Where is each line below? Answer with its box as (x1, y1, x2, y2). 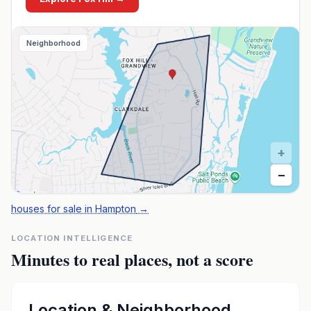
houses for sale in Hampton (11, 203, 136, 215)
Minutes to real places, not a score (11, 247, 253, 271)
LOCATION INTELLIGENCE (11, 233, 133, 243)
